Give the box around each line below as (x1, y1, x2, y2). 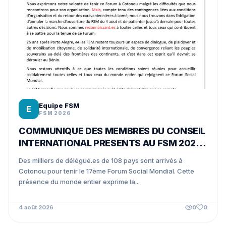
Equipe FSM (39, 101, 80, 109)
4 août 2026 (19, 204, 53, 211)
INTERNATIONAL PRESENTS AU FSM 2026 (19, 138, 202, 148)
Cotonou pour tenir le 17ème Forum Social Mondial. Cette (19, 167, 194, 175)
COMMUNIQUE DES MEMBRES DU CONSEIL (19, 126, 206, 136)
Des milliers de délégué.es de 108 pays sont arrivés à (19, 156, 183, 164)
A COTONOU (19, 150, 73, 160)
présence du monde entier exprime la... (19, 178, 140, 186)
